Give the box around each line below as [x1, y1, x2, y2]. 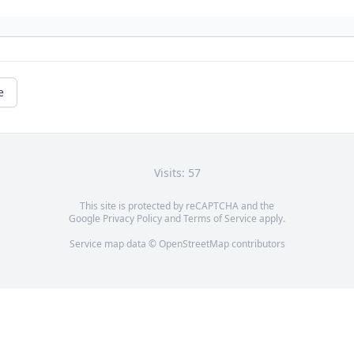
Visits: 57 [153, 165, 201, 181]
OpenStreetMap [158, 237, 229, 251]
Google [69, 212, 103, 226]
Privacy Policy [103, 212, 162, 226]
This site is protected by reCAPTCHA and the [80, 199, 274, 213]
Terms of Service [183, 212, 257, 226]
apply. [257, 212, 285, 226]
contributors [228, 237, 285, 251]
